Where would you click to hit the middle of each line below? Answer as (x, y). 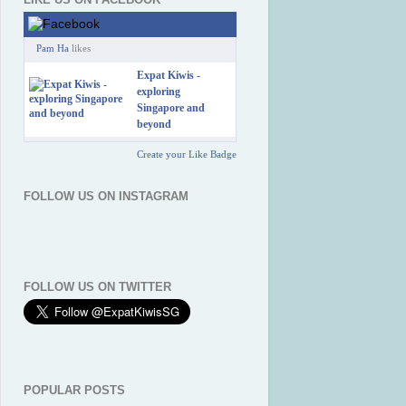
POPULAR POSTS (74, 391)
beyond (154, 125)
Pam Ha (53, 48)
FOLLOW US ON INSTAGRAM (106, 197)
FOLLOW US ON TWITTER (97, 286)
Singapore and (171, 108)
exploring (159, 92)
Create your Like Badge (187, 155)
